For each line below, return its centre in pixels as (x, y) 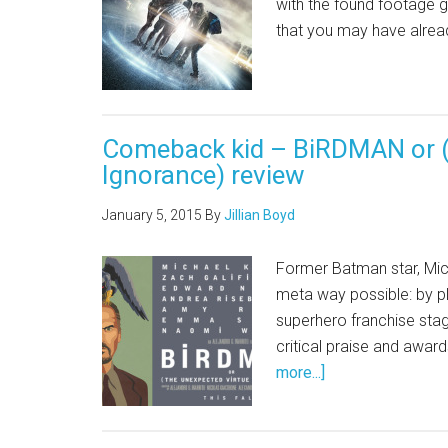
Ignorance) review (203, 175)
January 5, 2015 (152, 215)
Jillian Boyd (259, 215)
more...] (300, 372)
